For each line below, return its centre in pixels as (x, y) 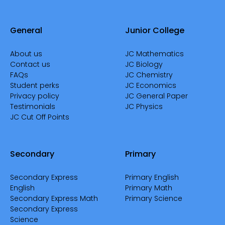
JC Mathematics (154, 53)
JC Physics (144, 106)
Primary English (152, 177)
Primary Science (154, 198)
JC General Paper (156, 96)
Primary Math (149, 188)
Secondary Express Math (54, 198)
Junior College (155, 30)
